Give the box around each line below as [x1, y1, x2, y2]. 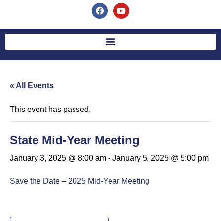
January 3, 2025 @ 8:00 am [10, 153, 106, 162]
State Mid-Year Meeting [10, 133, 140, 147]
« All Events [10, 81, 54, 90]
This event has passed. [10, 105, 91, 113]
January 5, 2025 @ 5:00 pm [112, 153, 209, 162]
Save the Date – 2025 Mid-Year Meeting [10, 176, 149, 185]
